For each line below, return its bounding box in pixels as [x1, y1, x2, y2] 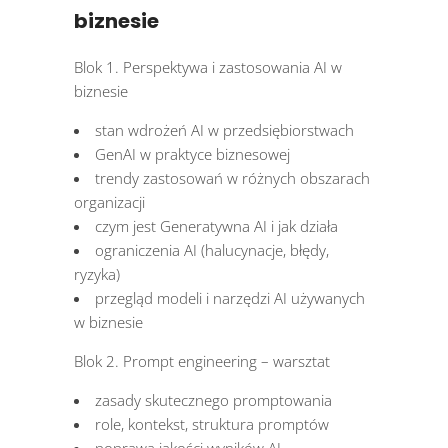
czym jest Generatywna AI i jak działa [95, 216, 338, 237]
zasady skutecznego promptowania [95, 390, 332, 411]
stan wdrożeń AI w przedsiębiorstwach [95, 120, 354, 141]
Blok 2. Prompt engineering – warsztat [74, 351, 330, 372]
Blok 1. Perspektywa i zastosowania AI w [74, 57, 342, 78]
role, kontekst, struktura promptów [95, 414, 329, 435]
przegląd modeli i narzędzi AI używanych [95, 288, 365, 309]
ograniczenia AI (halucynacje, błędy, [95, 240, 329, 261]
